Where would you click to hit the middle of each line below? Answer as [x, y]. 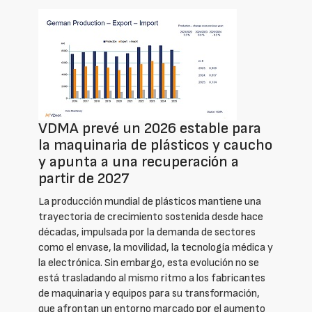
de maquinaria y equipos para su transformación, [149, 294]
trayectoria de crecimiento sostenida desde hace [151, 217]
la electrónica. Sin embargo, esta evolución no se [149, 263]
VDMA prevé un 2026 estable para [150, 128]
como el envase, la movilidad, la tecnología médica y [156, 248]
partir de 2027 [84, 179]
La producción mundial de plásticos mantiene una [150, 202]
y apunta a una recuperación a [139, 162]
